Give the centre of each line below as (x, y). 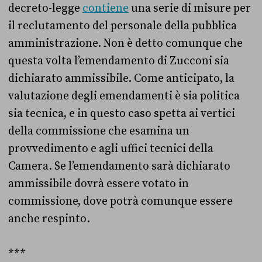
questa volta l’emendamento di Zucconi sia (119, 61)
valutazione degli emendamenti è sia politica (124, 96)
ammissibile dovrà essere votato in (99, 183)
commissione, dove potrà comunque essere (120, 201)
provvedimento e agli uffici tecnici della (111, 148)
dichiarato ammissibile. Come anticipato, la (121, 78)
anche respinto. (50, 218)
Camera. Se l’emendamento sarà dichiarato (119, 166)
